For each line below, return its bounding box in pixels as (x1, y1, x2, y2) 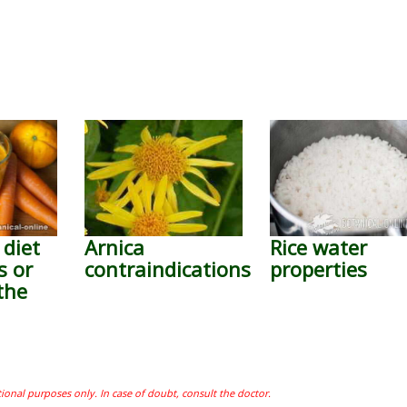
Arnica (84, 233, 144, 261)
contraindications (84, 255, 251, 283)
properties (270, 255, 368, 283)
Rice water (270, 233, 368, 261)
